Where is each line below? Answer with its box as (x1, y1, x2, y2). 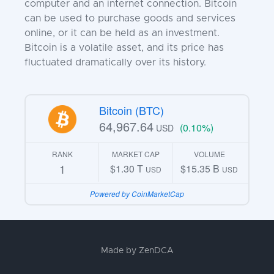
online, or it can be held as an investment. (24, 28, 220, 38)
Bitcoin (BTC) (99, 102, 165, 118)
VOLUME (193, 149, 225, 159)
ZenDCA (138, 246, 174, 255)
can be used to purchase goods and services (24, 13, 235, 23)
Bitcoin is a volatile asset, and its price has (24, 43, 224, 53)
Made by (100, 246, 139, 255)
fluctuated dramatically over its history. (24, 57, 206, 67)
